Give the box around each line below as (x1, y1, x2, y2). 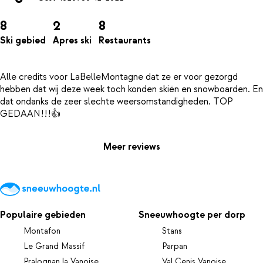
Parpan (162, 241, 188, 252)
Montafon (23, 225, 60, 237)
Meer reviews (103, 140, 160, 153)
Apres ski (53, 34, 92, 46)
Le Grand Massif (23, 241, 85, 252)
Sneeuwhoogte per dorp (139, 208, 246, 221)
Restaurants (99, 34, 151, 46)
